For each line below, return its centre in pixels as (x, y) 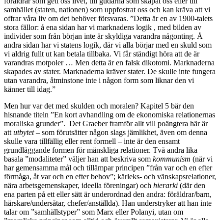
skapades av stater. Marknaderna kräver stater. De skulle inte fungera (110, 72)
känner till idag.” (30, 89)
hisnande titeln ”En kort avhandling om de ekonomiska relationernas (110, 115)
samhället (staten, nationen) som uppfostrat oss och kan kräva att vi (107, 10)
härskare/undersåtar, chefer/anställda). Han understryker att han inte (108, 203)
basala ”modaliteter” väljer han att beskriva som (78, 159)
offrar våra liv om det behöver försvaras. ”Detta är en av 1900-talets (108, 19)
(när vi (202, 159)
